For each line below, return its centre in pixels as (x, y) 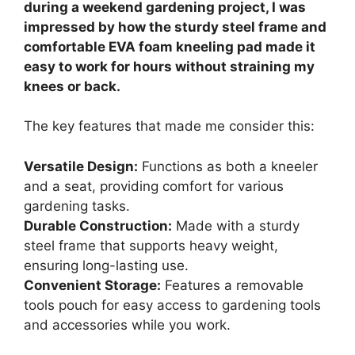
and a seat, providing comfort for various (154, 186)
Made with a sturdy (236, 225)
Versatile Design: (81, 166)
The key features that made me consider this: (169, 126)
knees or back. (72, 86)
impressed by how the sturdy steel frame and (175, 27)
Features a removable (232, 285)
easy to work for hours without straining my (169, 66)
